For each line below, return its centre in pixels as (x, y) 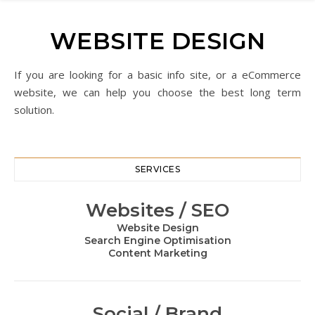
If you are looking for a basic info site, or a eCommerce (157, 75)
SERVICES (157, 169)
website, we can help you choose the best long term (157, 92)
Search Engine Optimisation (157, 240)
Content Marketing (157, 253)
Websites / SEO (157, 210)
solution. (34, 110)
